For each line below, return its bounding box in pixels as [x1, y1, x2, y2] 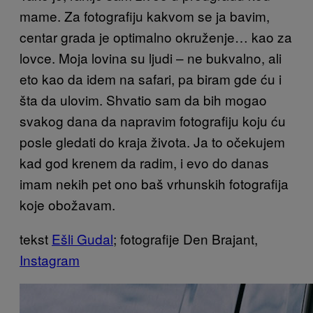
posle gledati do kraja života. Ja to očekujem [20, 132, 285, 151]
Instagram [20, 250, 80, 269]
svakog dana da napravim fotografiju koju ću [20, 111, 286, 130]
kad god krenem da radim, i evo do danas [20, 153, 269, 172]
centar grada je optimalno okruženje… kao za [20, 27, 292, 46]
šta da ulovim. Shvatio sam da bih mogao [20, 90, 267, 109]
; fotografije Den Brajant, [113, 229, 258, 248]
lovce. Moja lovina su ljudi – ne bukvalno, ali [20, 48, 282, 67]
